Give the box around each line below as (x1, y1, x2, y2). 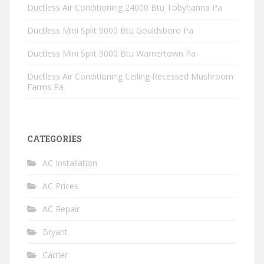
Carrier (42, 249, 68, 260)
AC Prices (42, 180, 78, 192)
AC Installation (42, 157, 97, 169)
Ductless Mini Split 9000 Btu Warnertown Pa (27, 48, 196, 59)
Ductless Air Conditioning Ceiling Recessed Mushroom (27, 71, 233, 82)
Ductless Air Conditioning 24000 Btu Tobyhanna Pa (27, 2, 222, 13)
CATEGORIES (27, 133, 82, 144)
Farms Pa (27, 81, 64, 93)
